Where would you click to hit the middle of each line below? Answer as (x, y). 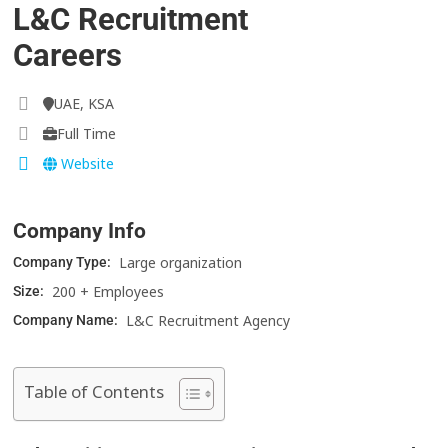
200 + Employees (108, 292)
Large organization (181, 263)
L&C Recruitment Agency (208, 321)
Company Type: (64, 262)
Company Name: (67, 320)
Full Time (87, 134)
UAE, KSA (83, 104)
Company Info (80, 231)
